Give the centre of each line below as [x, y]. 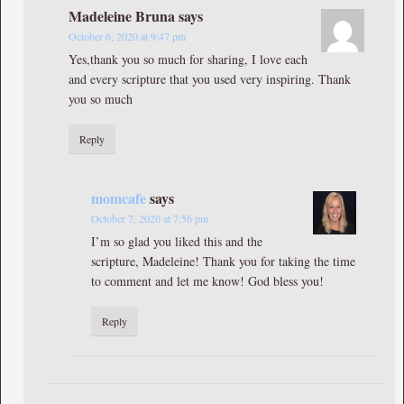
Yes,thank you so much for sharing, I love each [188, 59]
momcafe [119, 197]
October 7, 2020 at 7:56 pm [150, 218]
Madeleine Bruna [122, 15]
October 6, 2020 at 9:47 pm [127, 36]
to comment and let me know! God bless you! [207, 280]
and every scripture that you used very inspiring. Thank [210, 78]
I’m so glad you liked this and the [177, 241]
